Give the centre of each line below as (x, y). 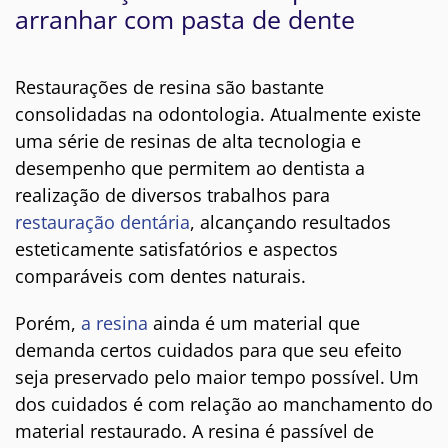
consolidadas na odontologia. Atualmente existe (218, 114)
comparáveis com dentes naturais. (160, 276)
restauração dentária (102, 222)
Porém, (48, 323)
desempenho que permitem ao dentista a (190, 168)
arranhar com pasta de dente (185, 19)
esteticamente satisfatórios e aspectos (176, 249)
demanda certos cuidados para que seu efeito (208, 350)
